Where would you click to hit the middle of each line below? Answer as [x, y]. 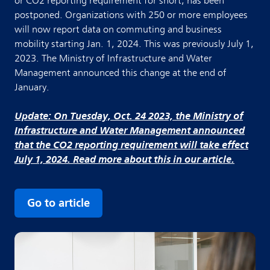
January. [32, 87]
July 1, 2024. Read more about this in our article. [124, 159]
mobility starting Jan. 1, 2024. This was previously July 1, [134, 44]
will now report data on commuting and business [118, 29]
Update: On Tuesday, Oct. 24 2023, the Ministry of [129, 116]
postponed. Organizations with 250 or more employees [131, 15]
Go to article [58, 202]
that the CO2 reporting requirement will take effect [131, 145]
